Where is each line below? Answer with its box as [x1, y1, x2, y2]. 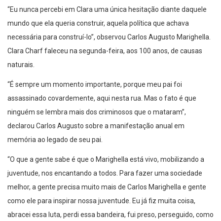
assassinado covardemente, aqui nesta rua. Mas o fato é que [7, 94, 196, 103]
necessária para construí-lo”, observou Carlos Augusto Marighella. [7, 33, 211, 41]
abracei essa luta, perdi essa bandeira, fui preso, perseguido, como [7, 211, 214, 219]
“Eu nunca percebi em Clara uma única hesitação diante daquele [7, 5, 207, 14]
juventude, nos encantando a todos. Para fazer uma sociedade [7, 169, 202, 178]
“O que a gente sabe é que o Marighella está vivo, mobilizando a [7, 155, 204, 164]
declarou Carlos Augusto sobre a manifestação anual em [7, 122, 184, 130]
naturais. [7, 61, 35, 69]
